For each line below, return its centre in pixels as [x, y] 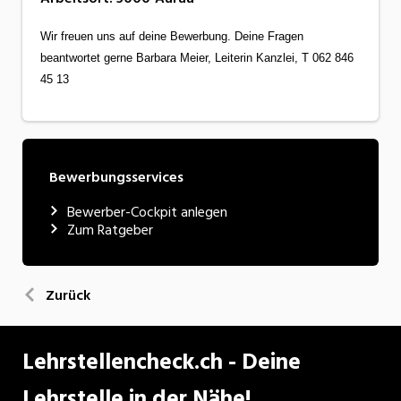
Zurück [68, 295]
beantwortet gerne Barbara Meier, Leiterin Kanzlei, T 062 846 [197, 57]
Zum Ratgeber [110, 230]
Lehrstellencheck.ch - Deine [162, 362]
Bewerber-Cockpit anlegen [147, 212]
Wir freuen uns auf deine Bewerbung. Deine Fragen [172, 36]
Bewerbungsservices [116, 177]
